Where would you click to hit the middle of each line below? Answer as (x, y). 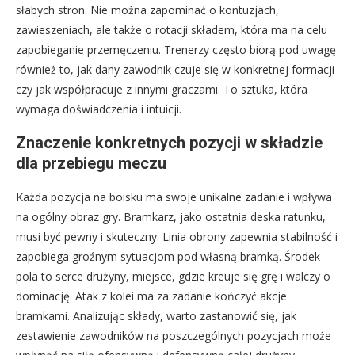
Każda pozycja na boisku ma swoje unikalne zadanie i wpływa (174, 197)
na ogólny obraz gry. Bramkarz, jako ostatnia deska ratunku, (171, 216)
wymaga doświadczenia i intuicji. (99, 109)
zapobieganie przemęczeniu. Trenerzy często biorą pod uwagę (176, 49)
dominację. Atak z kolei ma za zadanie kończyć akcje (151, 296)
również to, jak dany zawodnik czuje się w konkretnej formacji (175, 69)
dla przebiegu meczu (91, 163)
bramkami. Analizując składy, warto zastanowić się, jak (156, 315)
